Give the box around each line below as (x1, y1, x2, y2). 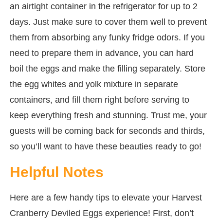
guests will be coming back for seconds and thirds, (10, 126, 205, 136)
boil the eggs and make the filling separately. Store (10, 63, 205, 73)
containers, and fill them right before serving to (10, 94, 189, 105)
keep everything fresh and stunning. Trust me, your (10, 110, 207, 120)
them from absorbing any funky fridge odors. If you (10, 32, 205, 42)
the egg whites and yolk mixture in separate (10, 79, 178, 89)
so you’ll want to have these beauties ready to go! (10, 141, 201, 151)
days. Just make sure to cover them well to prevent (10, 17, 207, 27)
